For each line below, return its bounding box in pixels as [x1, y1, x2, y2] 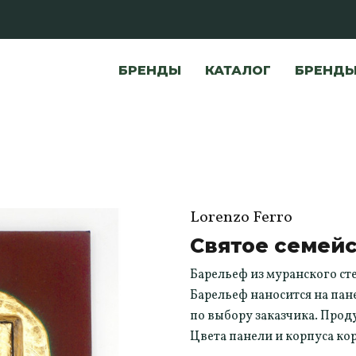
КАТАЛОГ [204, 62, 271, 78]
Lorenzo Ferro [190, 206, 292, 229]
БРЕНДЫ [118, 62, 181, 78]
